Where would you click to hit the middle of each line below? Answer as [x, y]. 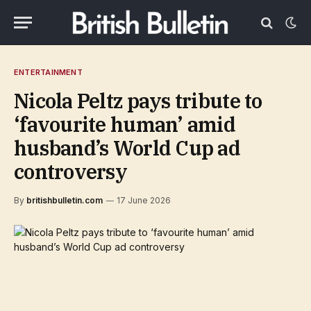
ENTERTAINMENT [48, 72]
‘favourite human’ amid [125, 124]
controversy [71, 171]
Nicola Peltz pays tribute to [138, 101]
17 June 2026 [144, 200]
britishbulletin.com [65, 200]
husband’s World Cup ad [127, 148]
